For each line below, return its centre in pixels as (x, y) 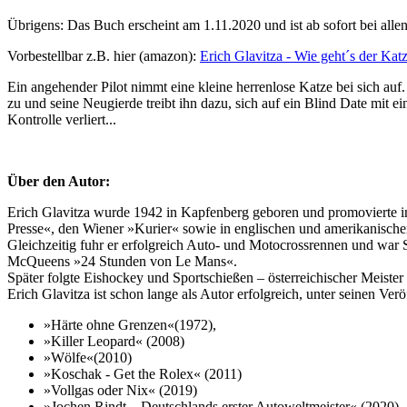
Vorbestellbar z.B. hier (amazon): (104, 56)
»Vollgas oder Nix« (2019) (120, 391)
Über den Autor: (59, 182)
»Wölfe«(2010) (88, 358)
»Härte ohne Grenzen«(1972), (130, 325)
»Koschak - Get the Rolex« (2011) (143, 374)
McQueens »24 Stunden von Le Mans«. (122, 262)
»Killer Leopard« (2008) (114, 342)
